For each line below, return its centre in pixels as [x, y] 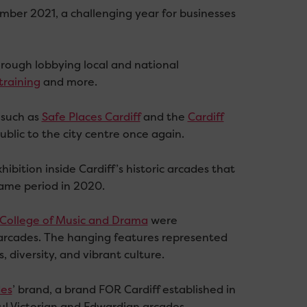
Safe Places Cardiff [91, 116]
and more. [69, 82]
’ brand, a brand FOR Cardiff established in [124, 289]
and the [164, 116]
